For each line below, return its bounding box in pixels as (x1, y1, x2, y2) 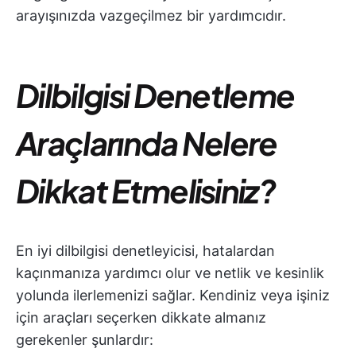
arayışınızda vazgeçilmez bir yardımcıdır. (16, 7, 286, 24)
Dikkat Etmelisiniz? (16, 170, 276, 211)
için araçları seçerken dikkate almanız (16, 309, 266, 326)
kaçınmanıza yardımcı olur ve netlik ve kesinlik (16, 265, 324, 281)
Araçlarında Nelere (16, 122, 277, 163)
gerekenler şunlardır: (16, 331, 153, 348)
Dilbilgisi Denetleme (16, 75, 295, 115)
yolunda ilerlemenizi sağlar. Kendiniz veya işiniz (16, 287, 330, 304)
